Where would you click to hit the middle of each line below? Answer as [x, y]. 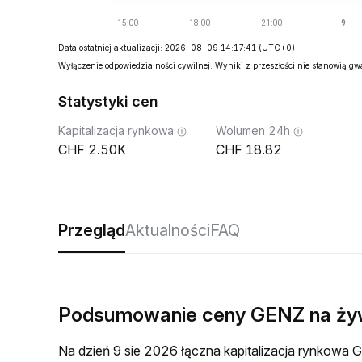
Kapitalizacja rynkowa [116, 130]
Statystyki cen [108, 101]
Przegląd [92, 230]
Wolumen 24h [253, 130]
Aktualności [168, 230]
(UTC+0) [277, 48]
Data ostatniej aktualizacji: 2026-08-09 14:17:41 [157, 48]
